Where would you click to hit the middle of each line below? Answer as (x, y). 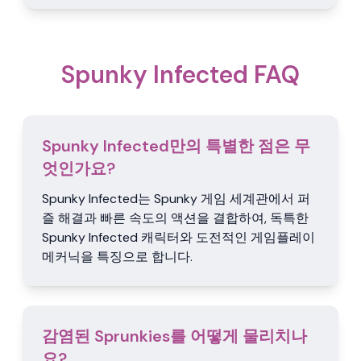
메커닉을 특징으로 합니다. (117, 257)
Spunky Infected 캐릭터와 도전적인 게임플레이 (178, 237)
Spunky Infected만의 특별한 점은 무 (176, 146)
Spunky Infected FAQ (180, 75)
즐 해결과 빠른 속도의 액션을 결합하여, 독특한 (175, 218)
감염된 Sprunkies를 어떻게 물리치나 (174, 336)
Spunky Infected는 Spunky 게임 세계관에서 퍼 (176, 199)
